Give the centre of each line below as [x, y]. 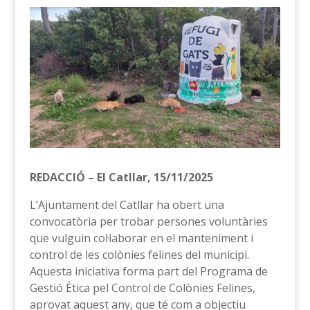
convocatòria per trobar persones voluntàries [148, 222]
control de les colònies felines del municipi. [139, 255]
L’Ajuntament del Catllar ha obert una [127, 205]
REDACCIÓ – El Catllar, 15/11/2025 [121, 177]
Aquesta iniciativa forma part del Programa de [148, 272]
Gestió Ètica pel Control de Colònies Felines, [142, 288]
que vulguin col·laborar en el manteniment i [141, 238]
